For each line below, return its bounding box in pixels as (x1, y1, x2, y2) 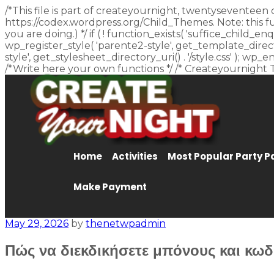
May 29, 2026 (5, 217, 68, 229)
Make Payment (73, 180, 147, 193)
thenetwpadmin (86, 217, 166, 229)
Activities (112, 149, 158, 163)
